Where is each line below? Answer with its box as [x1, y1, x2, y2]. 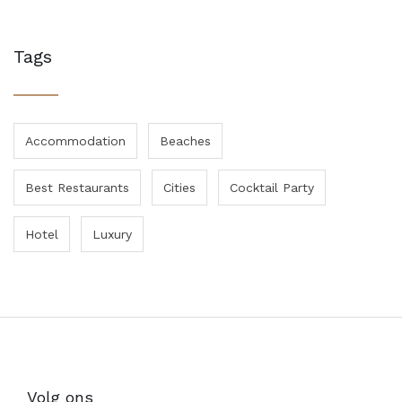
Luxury [92, 227, 132, 242]
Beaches [160, 134, 211, 149]
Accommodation [25, 134, 126, 149]
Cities [163, 180, 196, 196]
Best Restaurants [25, 180, 129, 196]
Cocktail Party [230, 180, 314, 196]
